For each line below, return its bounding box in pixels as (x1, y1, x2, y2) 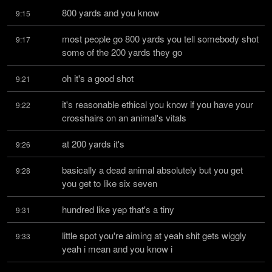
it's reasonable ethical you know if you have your (62, 98, 253, 110)
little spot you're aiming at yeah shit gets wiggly (62, 229, 246, 242)
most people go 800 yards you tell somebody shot (62, 32, 259, 45)
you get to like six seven (62, 177, 157, 189)
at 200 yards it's (62, 137, 124, 150)
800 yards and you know (62, 6, 159, 19)
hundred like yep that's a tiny (62, 203, 174, 216)
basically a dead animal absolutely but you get (62, 163, 243, 176)
